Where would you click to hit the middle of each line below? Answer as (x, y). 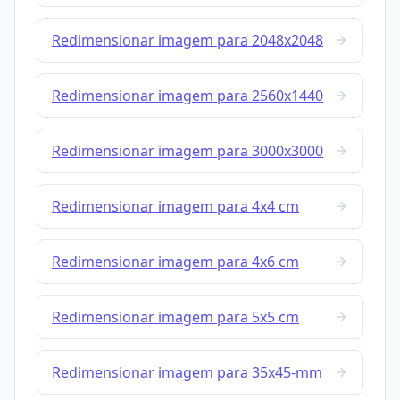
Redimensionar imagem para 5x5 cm (175, 317)
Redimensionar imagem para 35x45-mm (187, 373)
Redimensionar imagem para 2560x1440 (187, 96)
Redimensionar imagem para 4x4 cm (175, 207)
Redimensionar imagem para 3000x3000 (187, 151)
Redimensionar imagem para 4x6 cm (175, 262)
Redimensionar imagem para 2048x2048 (187, 41)
